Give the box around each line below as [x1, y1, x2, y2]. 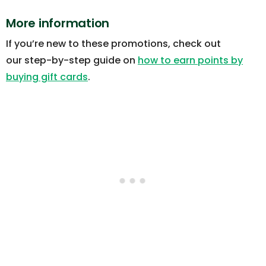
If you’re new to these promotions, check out [6, 37, 221, 51]
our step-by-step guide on [6, 53, 138, 68]
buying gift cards [6, 70, 88, 84]
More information [6, 15, 109, 32]
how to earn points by [138, 53, 243, 68]
